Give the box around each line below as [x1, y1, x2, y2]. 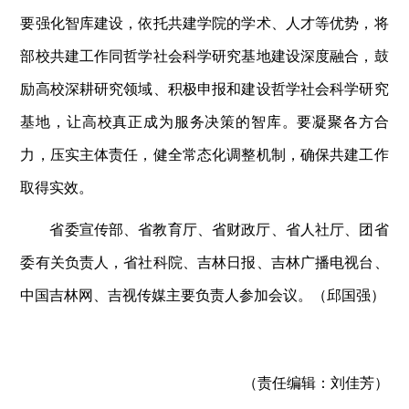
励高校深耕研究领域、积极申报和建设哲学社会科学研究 [20, 77, 389, 99]
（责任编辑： [242, 371, 330, 393]
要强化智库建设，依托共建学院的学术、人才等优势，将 [20, 11, 389, 33]
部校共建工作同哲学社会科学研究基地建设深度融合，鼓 [20, 44, 389, 66]
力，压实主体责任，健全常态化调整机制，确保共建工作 [20, 142, 389, 164]
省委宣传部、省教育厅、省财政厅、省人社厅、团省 [49, 217, 389, 239]
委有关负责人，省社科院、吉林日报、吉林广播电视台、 [20, 250, 389, 272]
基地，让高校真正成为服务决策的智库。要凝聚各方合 [20, 110, 389, 131]
